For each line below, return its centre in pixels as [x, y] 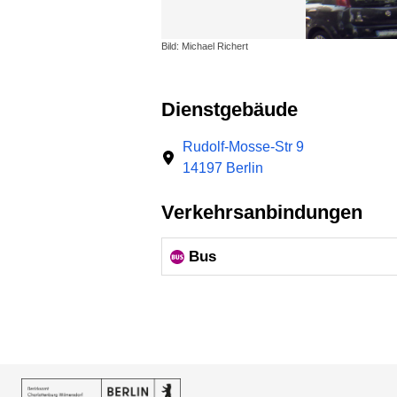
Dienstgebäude [237, 110]
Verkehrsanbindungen [268, 212]
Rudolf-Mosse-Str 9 [243, 146]
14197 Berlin [223, 167]
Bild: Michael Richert [205, 46]
